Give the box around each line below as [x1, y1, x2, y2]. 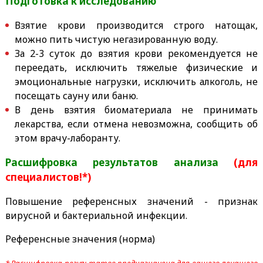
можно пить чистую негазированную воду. [14, 32, 218, 46]
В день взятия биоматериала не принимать [14, 103, 258, 116]
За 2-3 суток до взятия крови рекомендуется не [14, 46, 258, 60]
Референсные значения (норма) [5, 232, 155, 245]
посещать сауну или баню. [14, 89, 138, 102]
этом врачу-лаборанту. [14, 131, 120, 144]
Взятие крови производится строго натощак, [14, 18, 258, 32]
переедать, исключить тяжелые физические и [14, 60, 258, 74]
